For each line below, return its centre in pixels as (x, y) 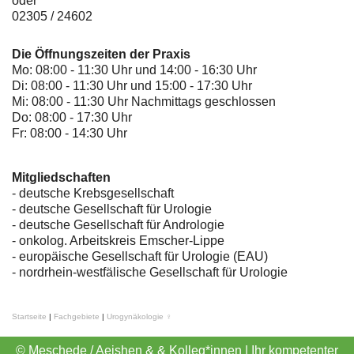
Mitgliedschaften (61, 178)
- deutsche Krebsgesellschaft (93, 194)
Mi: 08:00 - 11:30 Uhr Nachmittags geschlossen (144, 102)
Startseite (29, 317)
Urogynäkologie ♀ (139, 317)
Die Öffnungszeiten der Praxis (101, 55)
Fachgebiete (77, 317)
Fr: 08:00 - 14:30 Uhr (70, 134)
